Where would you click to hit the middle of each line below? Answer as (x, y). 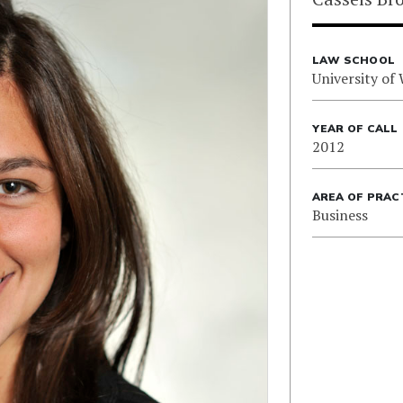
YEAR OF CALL (355, 129)
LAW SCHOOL (354, 60)
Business (340, 215)
